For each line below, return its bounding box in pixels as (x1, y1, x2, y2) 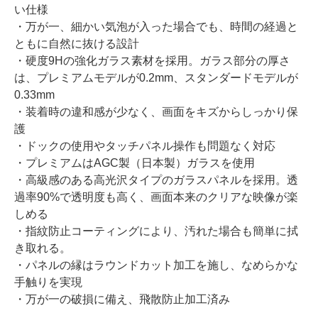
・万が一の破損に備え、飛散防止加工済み (14, 292, 230, 305)
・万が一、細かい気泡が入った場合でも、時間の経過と (14, 20, 298, 33)
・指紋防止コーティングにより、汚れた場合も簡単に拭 (14, 224, 298, 237)
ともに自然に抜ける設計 (14, 37, 139, 50)
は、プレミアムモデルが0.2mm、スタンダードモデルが (14, 71, 298, 84)
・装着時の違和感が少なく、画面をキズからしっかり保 (14, 105, 298, 118)
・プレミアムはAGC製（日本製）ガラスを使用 (14, 156, 255, 169)
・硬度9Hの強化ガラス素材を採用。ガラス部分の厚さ (14, 54, 290, 67)
